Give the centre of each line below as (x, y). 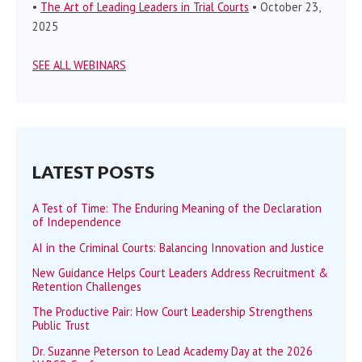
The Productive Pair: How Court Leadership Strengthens (173, 312)
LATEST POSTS (93, 173)
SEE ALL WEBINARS (79, 65)
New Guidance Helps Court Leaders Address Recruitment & (180, 273)
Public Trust (61, 326)
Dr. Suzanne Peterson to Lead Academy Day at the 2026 (173, 351)
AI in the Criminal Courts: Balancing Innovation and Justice (178, 247)
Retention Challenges (87, 286)
